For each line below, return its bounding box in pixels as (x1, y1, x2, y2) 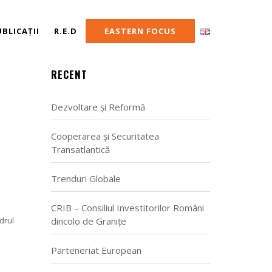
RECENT (50, 67, 87, 82)
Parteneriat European (50, 244, 141, 256)
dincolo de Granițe (50, 215, 126, 227)
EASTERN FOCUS (104, 25, 176, 36)
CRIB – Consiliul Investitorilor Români (50, 202, 204, 214)
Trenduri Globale (50, 172, 121, 185)
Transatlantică (50, 143, 110, 155)
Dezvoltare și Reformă (50, 101, 145, 113)
